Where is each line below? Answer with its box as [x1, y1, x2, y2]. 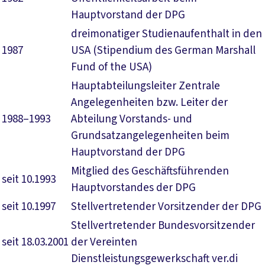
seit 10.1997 [2, 199, 56, 215]
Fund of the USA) [71, 59, 152, 75]
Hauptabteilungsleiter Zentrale [71, 78, 220, 94]
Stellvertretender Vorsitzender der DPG [71, 199, 261, 215]
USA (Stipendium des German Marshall [71, 43, 256, 59]
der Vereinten [71, 234, 137, 250]
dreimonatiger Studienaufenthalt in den [71, 26, 262, 42]
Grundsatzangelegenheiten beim [71, 128, 230, 144]
